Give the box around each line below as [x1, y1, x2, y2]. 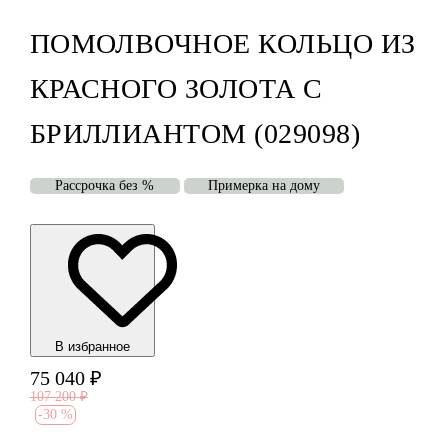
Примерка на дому [207, 178, 320, 194]
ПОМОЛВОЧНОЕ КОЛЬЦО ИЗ [29, 28, 416, 60]
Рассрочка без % [55, 178, 155, 194]
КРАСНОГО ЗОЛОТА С [29, 73, 323, 105]
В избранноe [54, 339, 130, 355]
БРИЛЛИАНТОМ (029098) [29, 118, 360, 150]
